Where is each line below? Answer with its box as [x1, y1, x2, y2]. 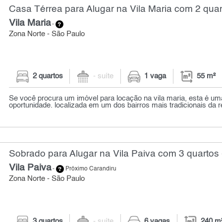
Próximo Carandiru [64, 166, 117, 172]
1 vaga [144, 73, 166, 80]
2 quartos [32, 73, 63, 80]
